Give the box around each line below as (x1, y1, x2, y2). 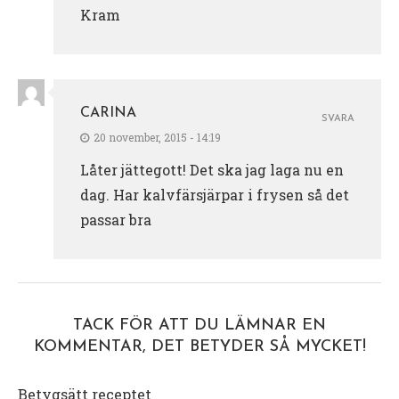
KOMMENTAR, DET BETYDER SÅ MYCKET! (33, 338, 366, 356)
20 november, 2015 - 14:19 (94, 130, 221, 145)
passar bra (80, 210, 151, 230)
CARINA (80, 106, 136, 121)
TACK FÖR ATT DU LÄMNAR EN (73, 317, 326, 335)
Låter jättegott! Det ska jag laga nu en (80, 160, 344, 180)
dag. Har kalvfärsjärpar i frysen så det (80, 185, 349, 205)
